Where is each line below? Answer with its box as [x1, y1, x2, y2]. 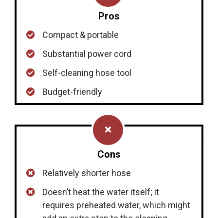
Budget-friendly [42, 86, 102, 97]
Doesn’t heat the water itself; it [42, 186, 159, 197]
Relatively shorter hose [42, 167, 131, 178]
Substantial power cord [42, 48, 131, 59]
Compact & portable [42, 29, 119, 40]
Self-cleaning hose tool [42, 67, 131, 78]
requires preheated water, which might [42, 200, 190, 210]
